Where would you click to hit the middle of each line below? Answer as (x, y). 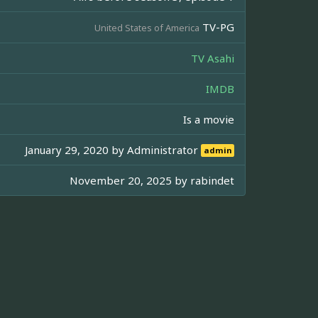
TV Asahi (213, 58)
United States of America (147, 27)
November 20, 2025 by (130, 180)
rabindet (212, 180)
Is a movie (209, 119)
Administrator (164, 149)
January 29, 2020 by (76, 149)
